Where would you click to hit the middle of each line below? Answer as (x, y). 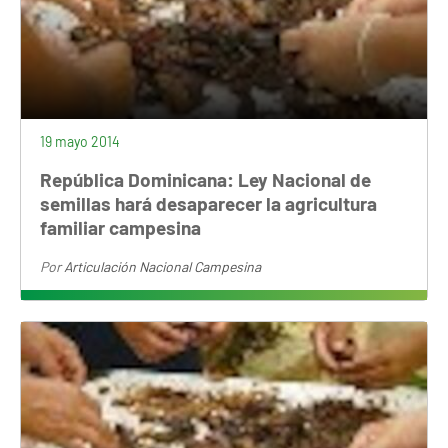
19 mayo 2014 (80, 141)
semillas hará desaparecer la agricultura (209, 203)
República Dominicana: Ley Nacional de (206, 179)
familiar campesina (121, 227)
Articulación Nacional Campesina (163, 267)
